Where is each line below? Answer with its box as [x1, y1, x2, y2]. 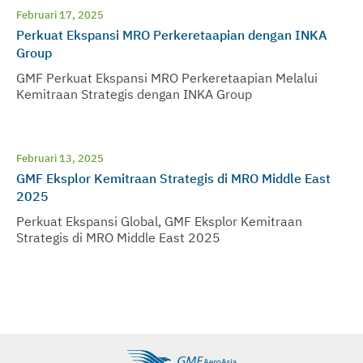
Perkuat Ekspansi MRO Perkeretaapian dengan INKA [16, 25, 327, 43]
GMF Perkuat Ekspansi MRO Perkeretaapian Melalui [16, 68, 318, 86]
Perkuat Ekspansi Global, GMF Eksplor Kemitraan [16, 211, 302, 229]
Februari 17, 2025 [16, 6, 104, 21]
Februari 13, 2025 [16, 150, 104, 164]
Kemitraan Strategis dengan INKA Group [16, 84, 252, 102]
